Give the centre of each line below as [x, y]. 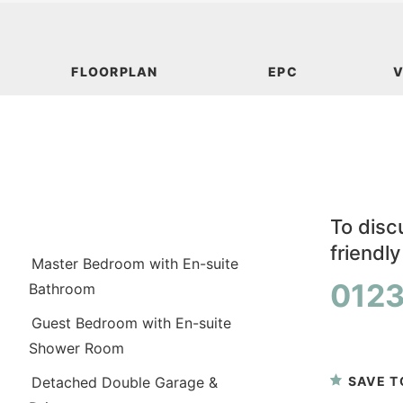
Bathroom [62, 289]
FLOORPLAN [115, 72]
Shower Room [76, 349]
